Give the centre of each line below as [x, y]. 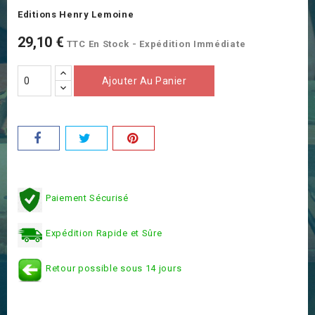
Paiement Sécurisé [87, 198]
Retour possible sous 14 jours [114, 269]
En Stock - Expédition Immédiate [167, 44]
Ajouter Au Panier [144, 81]
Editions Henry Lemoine [76, 15]
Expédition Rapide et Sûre [104, 233]
